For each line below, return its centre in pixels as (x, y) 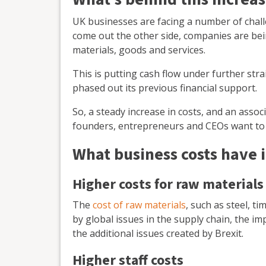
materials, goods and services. (139, 50)
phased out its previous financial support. (165, 88)
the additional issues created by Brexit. (158, 234)
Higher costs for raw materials (168, 185)
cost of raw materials (139, 205)
